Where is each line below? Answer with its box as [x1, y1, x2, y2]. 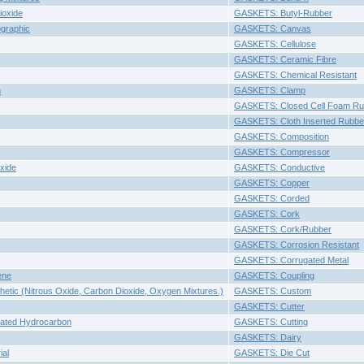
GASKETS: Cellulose [234, 39, 316, 49]
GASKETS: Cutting [234, 317, 308, 327]
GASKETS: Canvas [234, 24, 311, 33]
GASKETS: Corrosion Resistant [234, 240, 359, 249]
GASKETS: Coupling [234, 271, 314, 280]
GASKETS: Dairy [234, 332, 301, 342]
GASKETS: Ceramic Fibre [234, 54, 336, 64]
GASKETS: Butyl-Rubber [234, 8, 332, 18]
